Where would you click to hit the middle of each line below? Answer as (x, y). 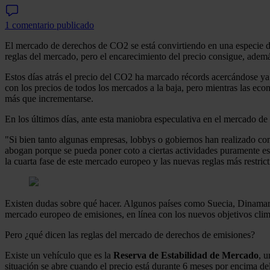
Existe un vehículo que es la (59, 255)
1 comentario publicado (49, 25)
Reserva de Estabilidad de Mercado (186, 255)
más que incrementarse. (49, 98)
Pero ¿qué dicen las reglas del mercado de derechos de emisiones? (130, 234)
